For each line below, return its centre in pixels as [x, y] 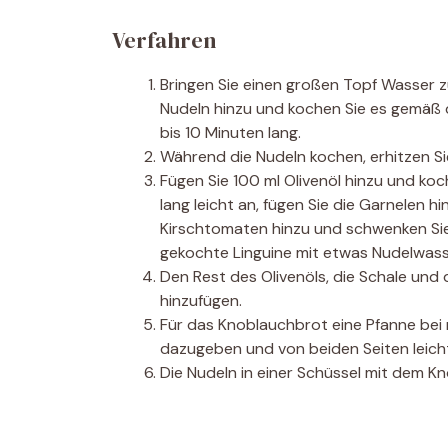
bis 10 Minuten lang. [230, 132]
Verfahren [164, 40]
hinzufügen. [201, 300]
